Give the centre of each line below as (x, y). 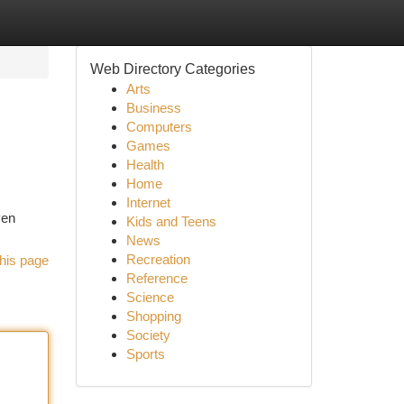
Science (150, 297)
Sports (145, 354)
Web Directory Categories (172, 69)
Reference (156, 278)
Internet (148, 202)
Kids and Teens (171, 221)
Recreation (158, 259)
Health (145, 165)
